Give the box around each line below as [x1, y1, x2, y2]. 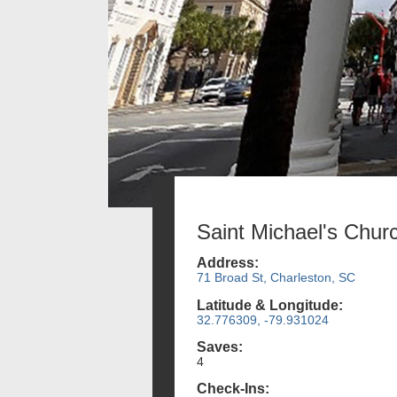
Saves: [197, 339, 243, 354]
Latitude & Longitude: [197, 297, 343, 313]
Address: [197, 255, 259, 271]
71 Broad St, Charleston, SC [197, 270, 355, 285]
